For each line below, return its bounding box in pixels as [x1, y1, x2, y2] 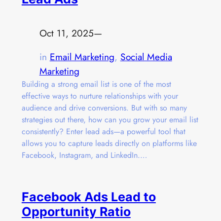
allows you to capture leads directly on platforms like [21, 138, 197, 149]
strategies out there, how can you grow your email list [21, 114, 198, 126]
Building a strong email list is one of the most [21, 78, 171, 90]
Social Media [120, 50, 172, 64]
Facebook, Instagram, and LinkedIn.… [21, 149, 147, 161]
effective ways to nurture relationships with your [21, 90, 178, 102]
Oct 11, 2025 [39, 26, 94, 40]
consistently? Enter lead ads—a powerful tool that [21, 126, 185, 138]
